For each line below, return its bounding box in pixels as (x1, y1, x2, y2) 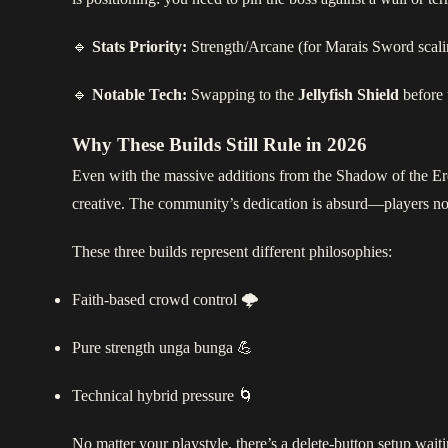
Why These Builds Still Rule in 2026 (72, 133, 367, 158)
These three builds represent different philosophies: (72, 241, 392, 263)
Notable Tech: (92, 84, 187, 106)
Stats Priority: (92, 36, 187, 58)
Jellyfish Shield (298, 84, 399, 106)
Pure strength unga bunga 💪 (72, 337, 253, 359)
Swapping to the (187, 84, 298, 106)
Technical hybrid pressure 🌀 (72, 385, 254, 407)
